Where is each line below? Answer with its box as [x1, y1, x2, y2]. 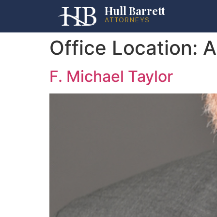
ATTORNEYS [105, 15, 150, 24]
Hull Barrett [105, 3, 165, 18]
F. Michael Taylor [49, 67, 173, 86]
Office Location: [49, 36, 203, 60]
